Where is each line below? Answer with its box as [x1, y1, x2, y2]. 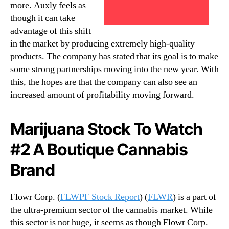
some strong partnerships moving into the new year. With [10, 63, 219, 75]
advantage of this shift [10, 25, 91, 37]
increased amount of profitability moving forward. [10, 88, 194, 101]
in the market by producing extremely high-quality [10, 37, 195, 50]
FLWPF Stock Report [60, 191, 140, 203]
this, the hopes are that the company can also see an [10, 76, 197, 88]
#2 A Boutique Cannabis [10, 139, 188, 159]
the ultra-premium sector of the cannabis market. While [10, 203, 213, 216]
